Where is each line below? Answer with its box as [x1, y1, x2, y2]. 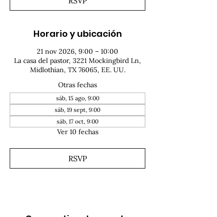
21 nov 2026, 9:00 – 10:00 [37, 47, 118, 56]
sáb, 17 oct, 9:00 [57, 118, 98, 125]
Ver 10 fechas [57, 127, 98, 136]
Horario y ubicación [33, 28, 122, 40]
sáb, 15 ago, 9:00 [56, 94, 99, 102]
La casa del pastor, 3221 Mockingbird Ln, [14, 56, 141, 65]
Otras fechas [58, 80, 97, 89]
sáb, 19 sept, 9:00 [55, 106, 100, 113]
